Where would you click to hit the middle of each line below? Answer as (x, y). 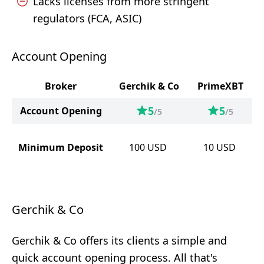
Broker (61, 86)
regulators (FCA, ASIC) (87, 18)
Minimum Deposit (61, 147)
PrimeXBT (220, 86)
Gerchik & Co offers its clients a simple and (119, 240)
